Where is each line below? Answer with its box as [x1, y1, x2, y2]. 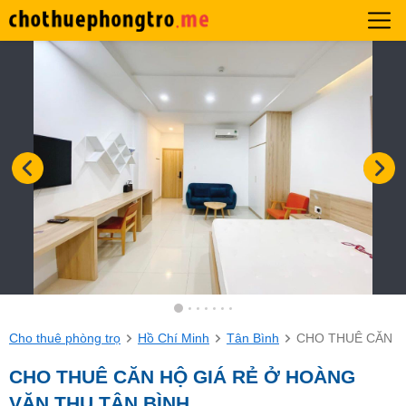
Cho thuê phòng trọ [9, 331, 121, 345]
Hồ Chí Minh [138, 331, 209, 345]
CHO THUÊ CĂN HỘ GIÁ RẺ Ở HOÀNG [9, 366, 355, 387]
